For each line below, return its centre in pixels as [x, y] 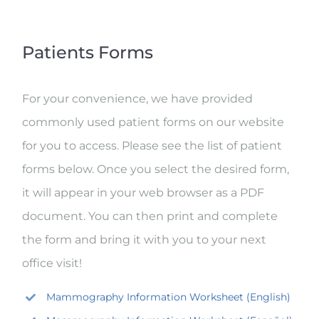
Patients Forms [88, 52]
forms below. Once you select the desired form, [156, 169]
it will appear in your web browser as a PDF [143, 192]
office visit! [52, 263]
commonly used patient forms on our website [153, 122]
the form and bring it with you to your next [145, 239]
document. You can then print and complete [150, 216]
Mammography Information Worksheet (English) [168, 297]
